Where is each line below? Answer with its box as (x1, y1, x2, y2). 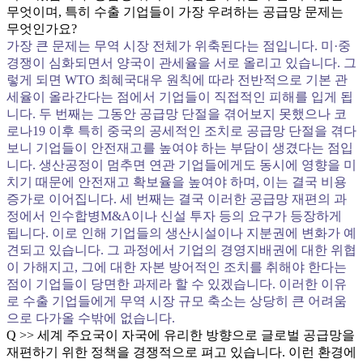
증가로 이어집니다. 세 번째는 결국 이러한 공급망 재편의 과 (6, 192, 347, 206)
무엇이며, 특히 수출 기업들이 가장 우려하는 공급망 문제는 (6, 5, 344, 19)
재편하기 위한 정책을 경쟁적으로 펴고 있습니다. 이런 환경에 (6, 345, 357, 359)
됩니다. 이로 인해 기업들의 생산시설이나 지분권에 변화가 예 (6, 226, 357, 240)
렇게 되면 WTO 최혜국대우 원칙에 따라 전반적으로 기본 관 (6, 73, 348, 87)
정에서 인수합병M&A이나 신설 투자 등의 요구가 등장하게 (6, 209, 342, 223)
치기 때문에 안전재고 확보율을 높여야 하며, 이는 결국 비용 (6, 175, 347, 189)
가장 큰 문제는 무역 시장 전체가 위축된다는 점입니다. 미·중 (6, 39, 351, 53)
